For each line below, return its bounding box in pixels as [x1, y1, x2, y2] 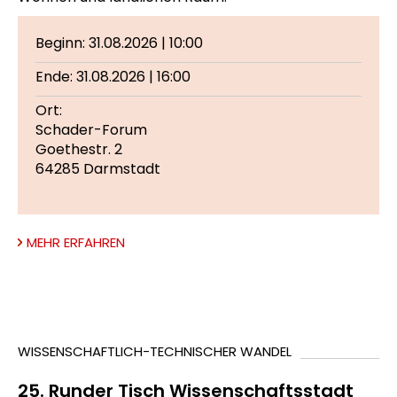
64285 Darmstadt [35, 158, 160, 179]
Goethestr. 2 [35, 138, 122, 160]
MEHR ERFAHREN [27, 232, 125, 252]
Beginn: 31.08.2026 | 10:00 [35, 32, 203, 53]
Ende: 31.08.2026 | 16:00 [35, 66, 191, 87]
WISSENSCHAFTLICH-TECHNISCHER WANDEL [18, 342, 292, 361]
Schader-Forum [35, 119, 147, 140]
